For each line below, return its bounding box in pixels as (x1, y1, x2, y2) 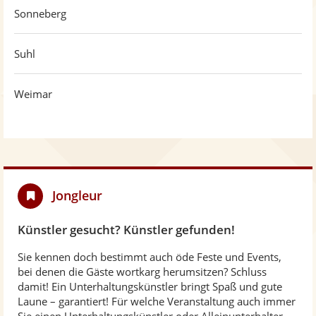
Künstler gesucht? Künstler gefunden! (18, 221, 235, 238)
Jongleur (52, 187, 102, 204)
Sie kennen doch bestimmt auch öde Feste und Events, (18, 250, 281, 264)
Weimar (14, 87, 52, 101)
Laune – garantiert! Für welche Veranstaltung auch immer (18, 294, 296, 308)
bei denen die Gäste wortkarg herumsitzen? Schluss (18, 265, 267, 279)
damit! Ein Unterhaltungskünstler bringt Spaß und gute (18, 279, 282, 293)
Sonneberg (14, 6, 66, 20)
